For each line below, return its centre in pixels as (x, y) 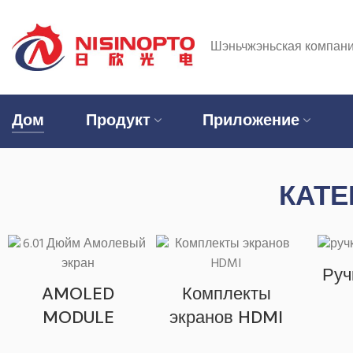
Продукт (118, 121)
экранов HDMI (227, 317)
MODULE (78, 317)
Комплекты (226, 294)
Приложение (251, 121)
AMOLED (78, 294)
